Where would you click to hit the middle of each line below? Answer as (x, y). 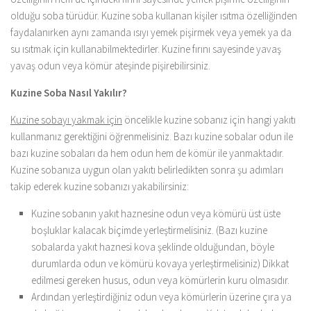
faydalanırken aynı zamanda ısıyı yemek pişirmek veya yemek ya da (151, 32)
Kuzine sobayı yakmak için (66, 120)
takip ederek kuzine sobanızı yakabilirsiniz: (100, 186)
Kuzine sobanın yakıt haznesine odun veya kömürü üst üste (156, 213)
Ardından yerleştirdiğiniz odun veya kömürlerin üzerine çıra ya (161, 297)
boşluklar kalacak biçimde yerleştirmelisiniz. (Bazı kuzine (149, 230)
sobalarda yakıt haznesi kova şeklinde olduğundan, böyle (153, 247)
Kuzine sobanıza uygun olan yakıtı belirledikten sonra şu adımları (147, 170)
